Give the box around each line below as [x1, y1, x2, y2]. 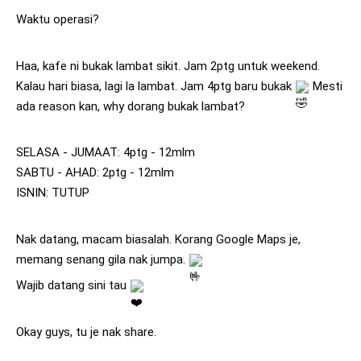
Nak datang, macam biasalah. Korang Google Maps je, [16, 231, 301, 247]
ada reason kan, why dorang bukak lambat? [16, 98, 245, 114]
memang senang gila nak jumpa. [16, 251, 189, 267]
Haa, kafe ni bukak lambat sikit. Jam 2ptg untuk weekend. [16, 58, 320, 73]
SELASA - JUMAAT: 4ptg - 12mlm [16, 145, 195, 160]
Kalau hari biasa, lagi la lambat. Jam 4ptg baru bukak [16, 78, 295, 93]
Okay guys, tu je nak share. [16, 324, 156, 339]
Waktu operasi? [16, 12, 99, 27]
